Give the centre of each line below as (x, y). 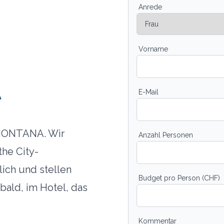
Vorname (153, 49)
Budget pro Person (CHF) (179, 178)
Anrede (150, 7)
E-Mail (148, 92)
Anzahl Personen (166, 135)
